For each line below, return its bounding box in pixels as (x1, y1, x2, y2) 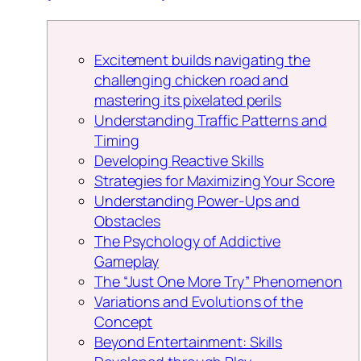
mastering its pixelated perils (94, 90, 281, 110)
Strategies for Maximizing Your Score (94, 171, 335, 191)
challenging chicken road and (94, 70, 289, 90)
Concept (94, 312, 153, 332)
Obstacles (94, 211, 161, 231)
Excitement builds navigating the (94, 50, 310, 70)
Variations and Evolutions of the (94, 292, 303, 312)
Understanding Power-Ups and (94, 191, 301, 211)
